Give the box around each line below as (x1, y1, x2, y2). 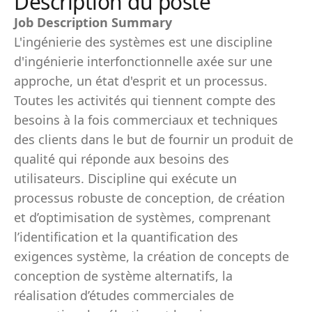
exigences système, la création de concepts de (14, 248, 289, 265)
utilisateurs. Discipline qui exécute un (14, 170, 237, 187)
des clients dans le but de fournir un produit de (14, 131, 293, 148)
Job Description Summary (14, 14, 172, 31)
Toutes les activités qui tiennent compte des (14, 92, 276, 109)
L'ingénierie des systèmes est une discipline (14, 33, 272, 50)
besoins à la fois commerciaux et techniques (14, 111, 278, 128)
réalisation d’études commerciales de (14, 287, 234, 304)
